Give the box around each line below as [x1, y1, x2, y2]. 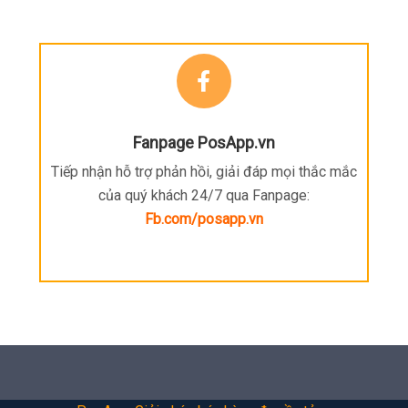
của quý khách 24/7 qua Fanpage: [97, 187, 310, 205]
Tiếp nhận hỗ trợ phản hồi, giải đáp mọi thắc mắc [50, 163, 357, 181]
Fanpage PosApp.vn [132, 133, 275, 153]
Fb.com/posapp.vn [144, 210, 263, 229]
